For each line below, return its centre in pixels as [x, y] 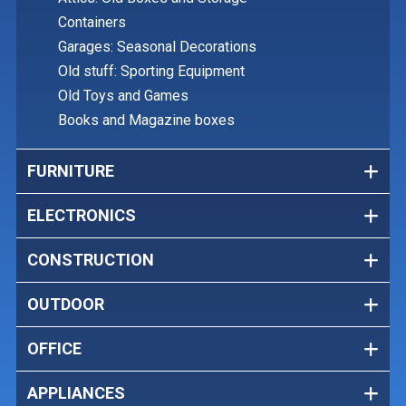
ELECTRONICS [82, 216]
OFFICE [54, 349]
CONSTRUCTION [91, 260]
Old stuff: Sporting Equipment [151, 72]
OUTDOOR [66, 304]
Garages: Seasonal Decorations [157, 47]
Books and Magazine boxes [146, 121]
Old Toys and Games [123, 96]
